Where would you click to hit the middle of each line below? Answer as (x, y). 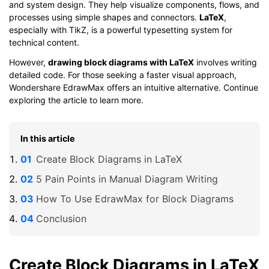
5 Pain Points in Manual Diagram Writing (127, 179)
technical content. (44, 42)
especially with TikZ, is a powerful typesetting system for (121, 29)
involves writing (225, 62)
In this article (48, 139)
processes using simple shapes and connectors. (104, 17)
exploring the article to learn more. (76, 100)
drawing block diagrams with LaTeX (121, 62)
